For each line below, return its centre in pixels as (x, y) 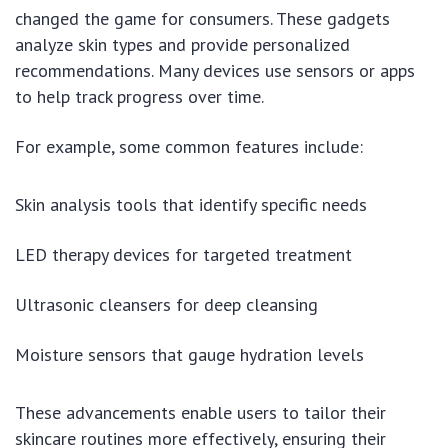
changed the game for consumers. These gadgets (202, 18)
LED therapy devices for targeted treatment (183, 254)
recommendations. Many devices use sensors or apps (215, 70)
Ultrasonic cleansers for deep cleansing (166, 304)
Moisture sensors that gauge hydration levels (189, 354)
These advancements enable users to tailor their (200, 412)
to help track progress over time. (139, 96)
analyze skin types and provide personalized (182, 44)
